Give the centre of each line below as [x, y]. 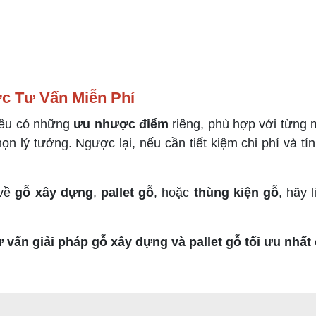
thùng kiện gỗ [236, 193]
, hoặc [174, 193]
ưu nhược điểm [121, 124]
